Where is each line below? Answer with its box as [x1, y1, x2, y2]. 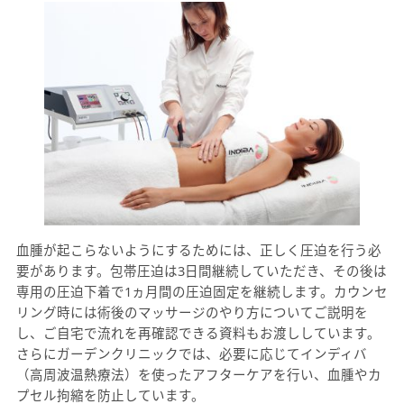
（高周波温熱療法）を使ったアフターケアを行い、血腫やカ [15, 364, 381, 383]
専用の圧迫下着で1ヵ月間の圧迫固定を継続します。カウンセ [15, 281, 388, 300]
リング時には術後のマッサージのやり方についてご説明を [15, 302, 368, 321]
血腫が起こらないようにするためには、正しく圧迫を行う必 [15, 240, 381, 259]
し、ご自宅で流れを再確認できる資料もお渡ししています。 [15, 323, 381, 342]
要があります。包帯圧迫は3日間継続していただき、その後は [15, 261, 387, 280]
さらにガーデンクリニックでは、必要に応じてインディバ [15, 344, 367, 363]
